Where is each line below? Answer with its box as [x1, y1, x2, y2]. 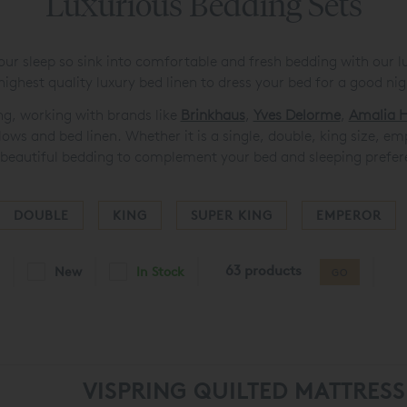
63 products [225, 262, 302, 280]
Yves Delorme [253, 105, 341, 124]
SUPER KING [190, 207, 273, 223]
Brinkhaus [180, 105, 245, 124]
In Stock [136, 263, 184, 280]
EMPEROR [315, 207, 382, 223]
